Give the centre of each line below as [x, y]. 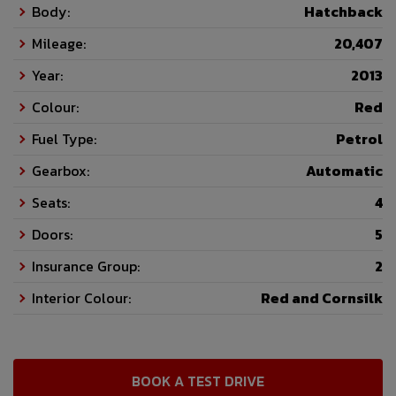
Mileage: [59, 44]
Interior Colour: [81, 298]
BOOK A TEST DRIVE [198, 381]
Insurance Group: [86, 267]
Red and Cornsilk [322, 298]
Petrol [359, 139]
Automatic [344, 171]
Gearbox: [61, 171]
